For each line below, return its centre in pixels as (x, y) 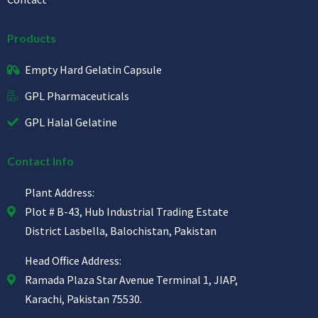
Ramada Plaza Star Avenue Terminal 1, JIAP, (131, 279)
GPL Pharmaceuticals (77, 95)
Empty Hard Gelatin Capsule (93, 69)
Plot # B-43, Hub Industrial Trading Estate (127, 211)
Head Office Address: (73, 260)
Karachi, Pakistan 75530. (83, 298)
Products (32, 38)
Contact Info (40, 160)
